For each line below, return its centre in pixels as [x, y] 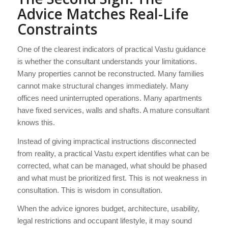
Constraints [57, 29]
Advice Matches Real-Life [103, 14]
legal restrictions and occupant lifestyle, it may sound [104, 221]
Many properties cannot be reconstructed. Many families [110, 73]
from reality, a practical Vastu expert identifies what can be [113, 153]
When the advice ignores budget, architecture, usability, [108, 209]
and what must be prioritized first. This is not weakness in [112, 178]
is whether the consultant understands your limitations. [107, 61]
